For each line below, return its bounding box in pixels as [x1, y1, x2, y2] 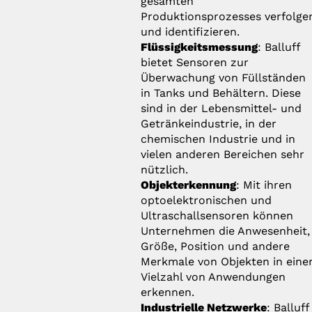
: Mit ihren [236, 178, 292, 192]
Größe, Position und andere [141, 239, 290, 253]
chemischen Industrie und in [141, 132, 296, 146]
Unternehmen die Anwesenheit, [141, 224, 311, 237]
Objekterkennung [141, 178, 237, 192]
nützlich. [141, 162, 189, 176]
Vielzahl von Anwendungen [141, 270, 286, 283]
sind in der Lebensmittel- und [141, 101, 302, 115]
